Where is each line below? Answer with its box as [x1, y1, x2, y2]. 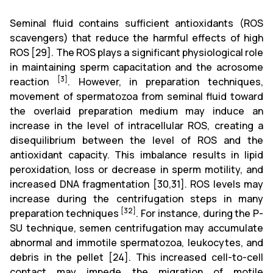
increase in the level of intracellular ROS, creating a [10, 118, 263, 132]
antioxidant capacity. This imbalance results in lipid [10, 147, 263, 161]
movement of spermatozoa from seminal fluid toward [10, 89, 263, 103]
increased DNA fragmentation [10, 177, 153, 191]
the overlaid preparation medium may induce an [10, 104, 263, 118]
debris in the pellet [10, 250, 108, 264]
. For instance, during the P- [136, 206, 264, 220]
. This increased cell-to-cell [128, 250, 264, 264]
